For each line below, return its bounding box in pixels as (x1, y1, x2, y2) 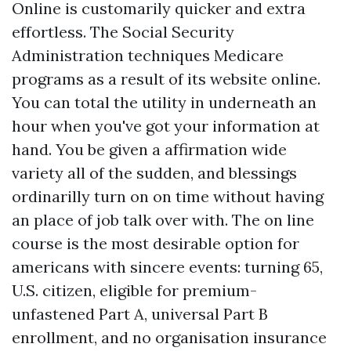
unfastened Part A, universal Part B (12, 304, 268, 324)
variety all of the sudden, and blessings (12, 163, 297, 183)
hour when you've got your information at (12, 116, 320, 136)
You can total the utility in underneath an (12, 92, 317, 112)
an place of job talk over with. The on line (12, 210, 314, 230)
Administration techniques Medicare (12, 45, 284, 65)
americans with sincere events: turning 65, (12, 257, 323, 277)
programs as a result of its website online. (12, 69, 320, 89)
